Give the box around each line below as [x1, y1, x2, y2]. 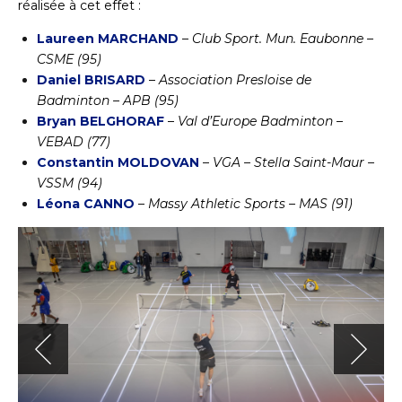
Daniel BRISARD [37, 72, 145, 89]
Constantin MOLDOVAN [37, 154, 199, 171]
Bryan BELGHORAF [37, 113, 164, 130]
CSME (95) [37, 51, 101, 68]
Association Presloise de [159, 72, 311, 89]
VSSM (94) [37, 175, 102, 192]
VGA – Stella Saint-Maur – [213, 154, 374, 171]
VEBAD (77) [37, 134, 110, 151]
